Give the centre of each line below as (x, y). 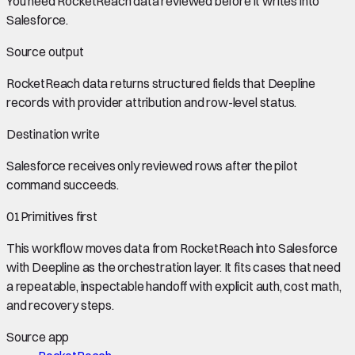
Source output (45, 51)
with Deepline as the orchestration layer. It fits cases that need (174, 267)
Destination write (53, 134)
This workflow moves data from (93, 248)
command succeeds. (63, 184)
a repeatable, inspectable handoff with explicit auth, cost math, (174, 286)
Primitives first (59, 216)
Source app (38, 336)
